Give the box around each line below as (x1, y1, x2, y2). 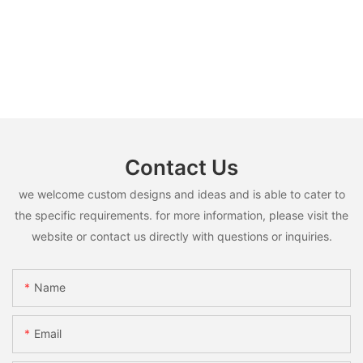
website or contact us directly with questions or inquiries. (31, 228, 332, 243)
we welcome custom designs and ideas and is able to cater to (18, 186, 345, 201)
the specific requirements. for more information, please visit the (15, 207, 348, 222)
